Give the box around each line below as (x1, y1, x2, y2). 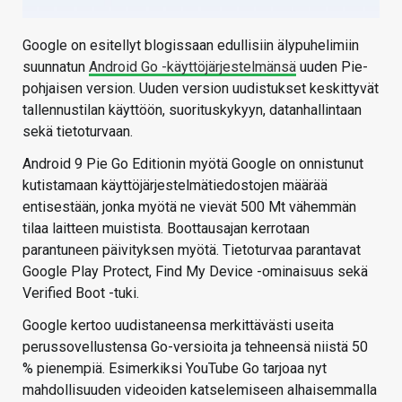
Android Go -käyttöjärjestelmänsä (89, 58, 296, 75)
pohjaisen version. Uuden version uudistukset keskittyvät (22, 80, 379, 97)
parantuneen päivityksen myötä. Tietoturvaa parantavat (22, 241, 361, 258)
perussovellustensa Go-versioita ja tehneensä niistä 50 (22, 338, 368, 355)
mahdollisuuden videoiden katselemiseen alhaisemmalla (22, 381, 377, 398)
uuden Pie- (296, 58, 368, 75)
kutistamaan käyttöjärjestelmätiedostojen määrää (22, 177, 328, 194)
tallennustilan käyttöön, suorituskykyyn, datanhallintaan (22, 101, 362, 118)
